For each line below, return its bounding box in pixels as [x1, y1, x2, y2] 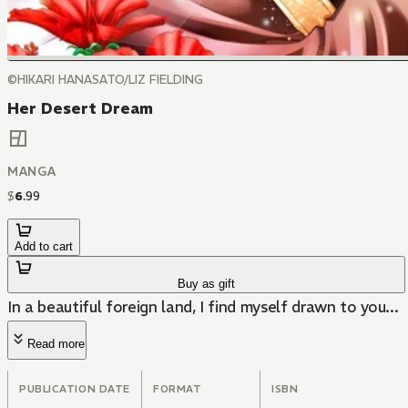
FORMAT [153, 382, 202, 396]
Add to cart [15, 240, 73, 254]
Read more [27, 337, 85, 352]
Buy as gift [178, 277, 236, 291]
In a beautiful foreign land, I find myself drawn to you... [7, 297, 399, 318]
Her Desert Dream [7, 98, 153, 118]
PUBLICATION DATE [19, 382, 130, 396]
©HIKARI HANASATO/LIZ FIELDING [7, 72, 203, 87]
